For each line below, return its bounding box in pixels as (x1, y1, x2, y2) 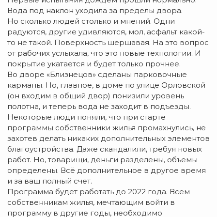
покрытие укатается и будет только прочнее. (7, 59, 181, 69)
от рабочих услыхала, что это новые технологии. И (7, 48, 201, 58)
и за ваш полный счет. (7, 176, 92, 186)
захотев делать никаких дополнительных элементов (7, 134, 210, 143)
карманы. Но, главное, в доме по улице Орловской (7, 80, 205, 90)
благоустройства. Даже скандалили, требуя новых (7, 144, 202, 154)
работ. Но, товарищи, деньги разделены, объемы (7, 155, 198, 165)
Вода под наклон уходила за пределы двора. (7, 6, 183, 15)
